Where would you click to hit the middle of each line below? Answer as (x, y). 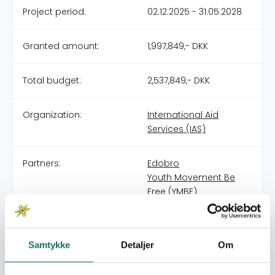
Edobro (163, 163)
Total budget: (52, 80)
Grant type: (47, 260)
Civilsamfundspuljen (192, 226)
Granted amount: (61, 46)
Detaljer (137, 245)
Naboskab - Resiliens (193, 260)
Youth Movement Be (191, 177)
